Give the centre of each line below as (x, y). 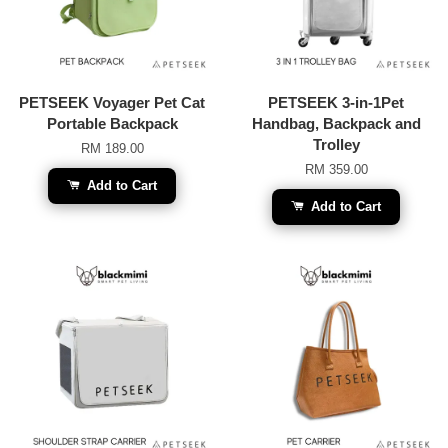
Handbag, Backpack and (336, 123)
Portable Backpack (112, 123)
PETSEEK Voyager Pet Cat (112, 102)
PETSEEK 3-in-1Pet (336, 102)
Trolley (336, 144)
